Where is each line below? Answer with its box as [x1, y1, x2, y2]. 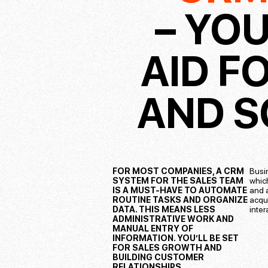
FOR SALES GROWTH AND [112, 243, 223, 253]
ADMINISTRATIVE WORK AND [112, 214, 234, 224]
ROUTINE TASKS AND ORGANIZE [112, 195, 248, 205]
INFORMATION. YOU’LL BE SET [112, 233, 239, 243]
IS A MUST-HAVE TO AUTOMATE [112, 185, 248, 196]
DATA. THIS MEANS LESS [112, 205, 216, 215]
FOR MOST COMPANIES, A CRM [112, 166, 245, 176]
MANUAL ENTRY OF [112, 224, 194, 234]
